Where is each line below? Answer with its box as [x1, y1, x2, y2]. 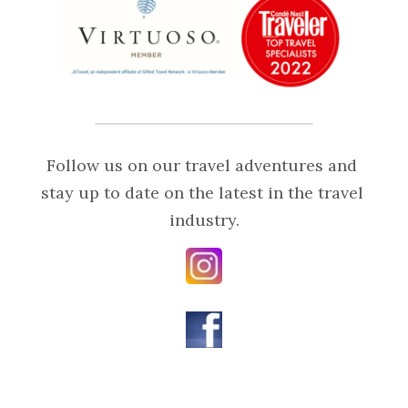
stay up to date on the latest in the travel [40, 181, 363, 203]
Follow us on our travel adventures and [46, 154, 357, 176]
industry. [168, 209, 240, 230]
